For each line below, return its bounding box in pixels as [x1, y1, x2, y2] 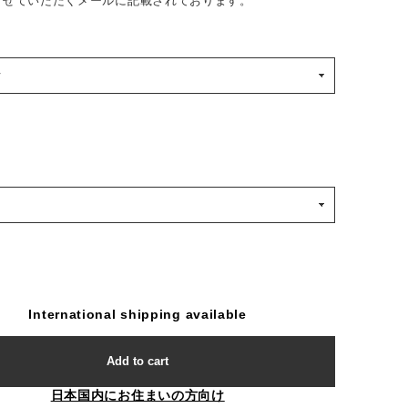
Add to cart [107, 354, 169, 369]
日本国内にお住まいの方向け [50, 388, 225, 403]
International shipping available [28, 307, 247, 322]
